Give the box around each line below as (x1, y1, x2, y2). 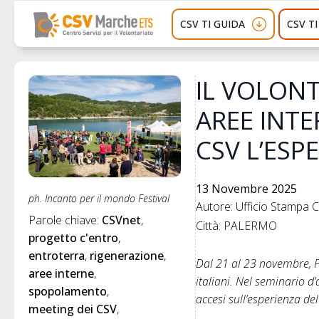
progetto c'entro (28, 230, 118, 246)
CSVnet (102, 212, 141, 229)
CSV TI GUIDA (180, 16, 246, 31)
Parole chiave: (28, 212, 102, 229)
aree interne (28, 266, 94, 282)
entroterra (28, 248, 85, 264)
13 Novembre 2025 (196, 181, 298, 197)
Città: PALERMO (196, 218, 278, 234)
